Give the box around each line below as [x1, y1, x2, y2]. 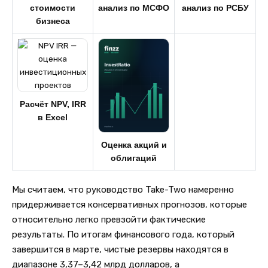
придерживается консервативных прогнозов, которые [12, 199, 247, 210]
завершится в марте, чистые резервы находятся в [12, 243, 229, 255]
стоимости [30, 3, 75, 13]
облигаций [111, 153, 157, 163]
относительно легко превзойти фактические [12, 214, 206, 225]
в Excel [38, 112, 68, 122]
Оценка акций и [100, 140, 167, 150]
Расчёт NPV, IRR [19, 99, 86, 109]
